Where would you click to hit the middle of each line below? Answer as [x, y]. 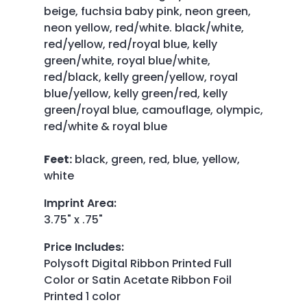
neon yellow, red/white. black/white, [144, 27]
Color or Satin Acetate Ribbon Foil [138, 280]
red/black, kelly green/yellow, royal [141, 77]
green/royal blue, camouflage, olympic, [153, 110]
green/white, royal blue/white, [127, 60]
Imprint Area [79, 203]
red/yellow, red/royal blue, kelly [131, 44]
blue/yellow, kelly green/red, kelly [136, 93]
